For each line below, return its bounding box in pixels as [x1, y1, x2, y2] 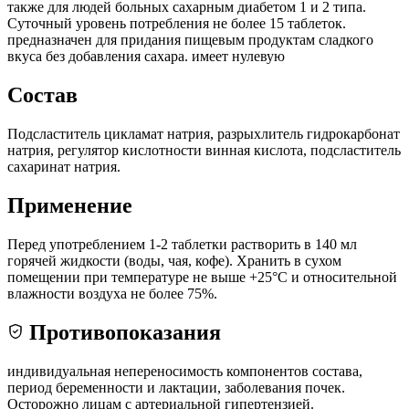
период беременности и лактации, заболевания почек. [7, 379, 345, 395]
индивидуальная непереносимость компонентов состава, [7, 362, 362, 379]
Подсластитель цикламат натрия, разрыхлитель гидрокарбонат [7, 126, 400, 142]
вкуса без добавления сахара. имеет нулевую [7, 48, 285, 65]
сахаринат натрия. [7, 159, 121, 175]
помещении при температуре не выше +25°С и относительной [7, 269, 397, 286]
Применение [7, 194, 132, 218]
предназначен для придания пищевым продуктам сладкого [7, 32, 373, 48]
